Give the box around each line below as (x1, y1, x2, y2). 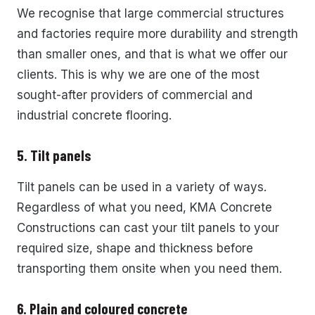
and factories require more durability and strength (17, 26, 298, 41)
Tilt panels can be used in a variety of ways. (17, 179, 266, 194)
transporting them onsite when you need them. (17, 261, 282, 276)
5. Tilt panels (17, 146, 91, 165)
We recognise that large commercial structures (17, 6, 284, 20)
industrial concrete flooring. (17, 108, 172, 122)
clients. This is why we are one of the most (17, 67, 259, 82)
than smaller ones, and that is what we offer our (17, 46, 288, 61)
